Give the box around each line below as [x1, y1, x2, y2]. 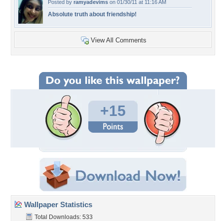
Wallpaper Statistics [22, 200, 92, 209]
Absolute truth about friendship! [48, 11, 137, 18]
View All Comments [91, 37, 147, 44]
